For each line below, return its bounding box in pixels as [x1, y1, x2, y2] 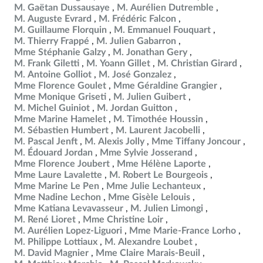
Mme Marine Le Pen [14, 181, 99, 191]
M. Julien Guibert [113, 92, 186, 102]
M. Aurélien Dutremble [117, 3, 214, 12]
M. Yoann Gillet [86, 59, 150, 68]
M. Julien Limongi [130, 204, 203, 213]
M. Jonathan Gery [113, 48, 187, 57]
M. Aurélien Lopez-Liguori [14, 226, 122, 235]
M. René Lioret [14, 215, 76, 224]
